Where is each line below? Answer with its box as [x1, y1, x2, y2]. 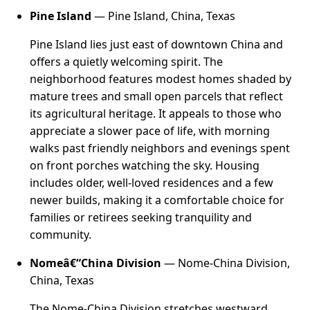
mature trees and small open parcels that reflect [30, 88, 284, 104]
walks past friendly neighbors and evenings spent [30, 140, 291, 156]
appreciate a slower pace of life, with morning [30, 122, 271, 138]
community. [30, 226, 92, 242]
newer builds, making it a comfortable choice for [30, 192, 285, 208]
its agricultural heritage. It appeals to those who [30, 105, 282, 121]
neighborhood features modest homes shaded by [30, 71, 292, 86]
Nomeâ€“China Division [30, 255, 162, 271]
